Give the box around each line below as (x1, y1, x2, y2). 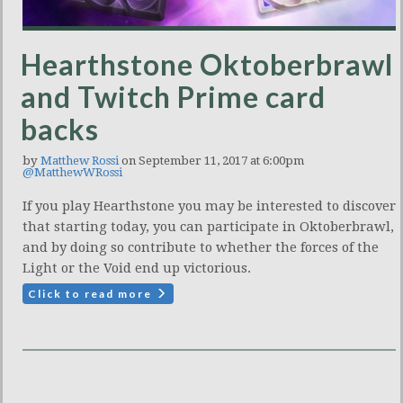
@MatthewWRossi (22, 165, 122, 179)
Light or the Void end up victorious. (22, 259, 251, 276)
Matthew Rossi (40, 153, 119, 167)
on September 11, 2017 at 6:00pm (119, 153, 304, 167)
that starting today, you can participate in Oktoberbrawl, (22, 218, 394, 235)
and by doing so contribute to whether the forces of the (22, 238, 379, 255)
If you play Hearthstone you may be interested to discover (22, 197, 396, 214)
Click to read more (28, 286, 156, 300)
